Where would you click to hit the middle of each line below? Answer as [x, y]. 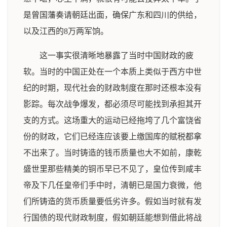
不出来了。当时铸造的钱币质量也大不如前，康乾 [112, 153]
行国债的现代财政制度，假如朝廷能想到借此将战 [112, 218]
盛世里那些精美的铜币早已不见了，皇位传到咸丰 [112, 169]
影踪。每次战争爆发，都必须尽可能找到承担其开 [112, 104]
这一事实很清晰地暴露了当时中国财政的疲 [117, 55]
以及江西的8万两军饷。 [66, 31]
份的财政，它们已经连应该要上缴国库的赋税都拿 [112, 137]
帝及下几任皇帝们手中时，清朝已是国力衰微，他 [112, 185]
